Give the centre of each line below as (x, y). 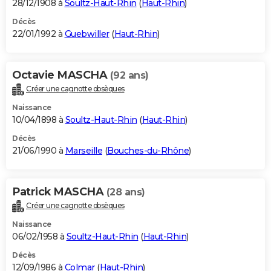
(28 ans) (126, 192)
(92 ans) (129, 76)
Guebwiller (87, 34)
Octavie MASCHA (61, 75)
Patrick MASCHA (59, 192)
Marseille (83, 151)
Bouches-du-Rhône (148, 151)
